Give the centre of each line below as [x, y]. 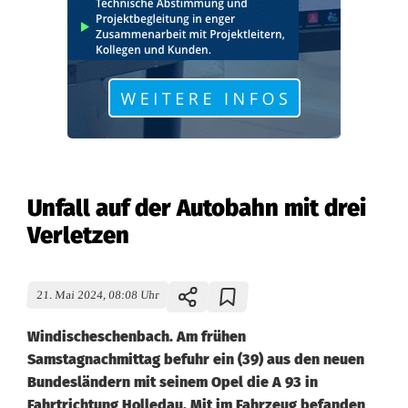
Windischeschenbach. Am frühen [137, 337]
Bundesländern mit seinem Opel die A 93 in [173, 382]
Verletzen [78, 235]
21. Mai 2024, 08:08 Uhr [97, 295]
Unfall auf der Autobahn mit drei [197, 208]
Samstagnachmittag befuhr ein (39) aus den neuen [196, 359]
